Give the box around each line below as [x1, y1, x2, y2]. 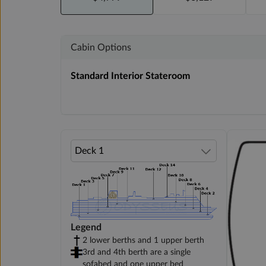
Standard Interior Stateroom [71, 71, 190, 81]
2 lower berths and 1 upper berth [83, 236, 204, 245]
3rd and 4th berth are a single [83, 248, 191, 257]
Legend [71, 223, 102, 233]
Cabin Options [71, 42, 131, 52]
